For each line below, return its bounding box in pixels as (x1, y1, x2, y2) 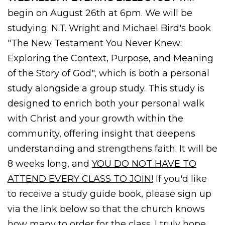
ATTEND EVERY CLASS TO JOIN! (8, 173, 153, 184)
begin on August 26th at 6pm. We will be (8, 7, 192, 19)
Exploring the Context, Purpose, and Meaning (8, 52, 213, 64)
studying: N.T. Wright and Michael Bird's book (8, 22, 211, 34)
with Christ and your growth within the (8, 113, 183, 124)
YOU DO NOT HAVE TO (92, 158, 196, 169)
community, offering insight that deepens (8, 128, 195, 139)
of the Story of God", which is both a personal (8, 67, 209, 79)
